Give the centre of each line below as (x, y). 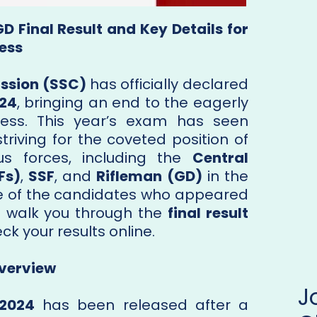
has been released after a (142, 305)
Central (220, 158)
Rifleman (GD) (149, 177)
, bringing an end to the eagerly (132, 103)
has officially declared (167, 85)
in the (225, 177)
